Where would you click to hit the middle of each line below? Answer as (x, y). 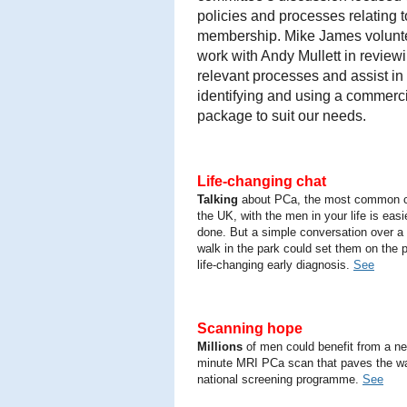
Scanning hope (250, 328)
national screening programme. (280, 379)
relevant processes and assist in (300, 76)
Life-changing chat (263, 181)
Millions (220, 347)
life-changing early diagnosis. (275, 265)
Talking (218, 199)
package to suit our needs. (283, 116)
